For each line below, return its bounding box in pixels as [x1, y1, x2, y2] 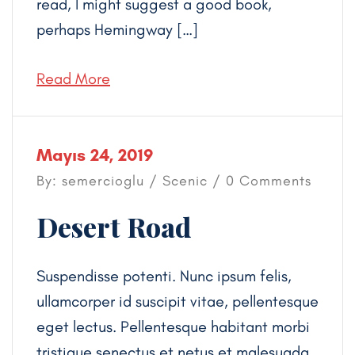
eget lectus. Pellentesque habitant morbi [36, 316, 310, 336]
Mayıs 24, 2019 [36, 143, 153, 166]
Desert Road [36, 208, 191, 245]
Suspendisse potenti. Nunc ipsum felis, [36, 265, 292, 285]
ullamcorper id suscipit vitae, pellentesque [36, 291, 319, 311]
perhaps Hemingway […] [36, 19, 198, 39]
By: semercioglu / [36, 171, 162, 189]
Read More [36, 68, 110, 88]
